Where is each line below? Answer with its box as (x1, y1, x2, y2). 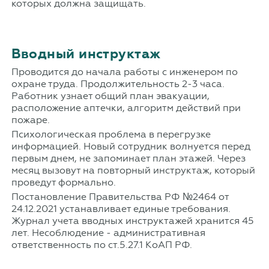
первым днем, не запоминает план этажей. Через (11, 152, 246, 164)
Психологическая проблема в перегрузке (11, 128, 211, 140)
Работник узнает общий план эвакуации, (11, 89, 210, 101)
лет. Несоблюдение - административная (11, 226, 205, 238)
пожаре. (11, 113, 50, 125)
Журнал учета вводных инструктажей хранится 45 (11, 214, 254, 226)
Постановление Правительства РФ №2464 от (11, 190, 229, 202)
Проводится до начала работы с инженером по (11, 65, 238, 77)
